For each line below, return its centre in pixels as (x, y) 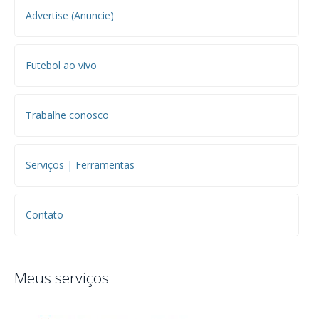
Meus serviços (62, 277)
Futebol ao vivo (61, 65)
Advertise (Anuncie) (70, 15)
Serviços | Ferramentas (80, 164)
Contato (45, 214)
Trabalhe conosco (67, 115)
